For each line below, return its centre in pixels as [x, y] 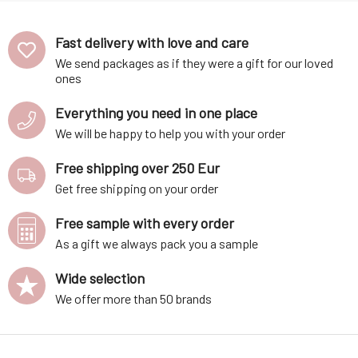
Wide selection [100, 278]
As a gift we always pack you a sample [157, 243]
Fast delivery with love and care [152, 42]
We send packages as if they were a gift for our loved [194, 63]
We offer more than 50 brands [133, 298]
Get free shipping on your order [137, 188]
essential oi [43, 12]
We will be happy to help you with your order [170, 133]
